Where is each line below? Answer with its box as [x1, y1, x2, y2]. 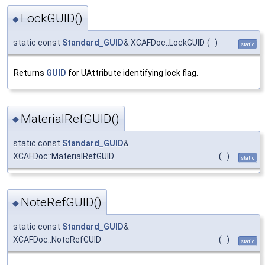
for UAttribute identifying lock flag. [66, 68, 198, 78]
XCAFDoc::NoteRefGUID [13, 234, 101, 244]
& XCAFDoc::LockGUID [124, 38, 205, 48]
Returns [14, 68, 46, 78]
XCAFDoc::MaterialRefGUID [13, 151, 114, 161]
